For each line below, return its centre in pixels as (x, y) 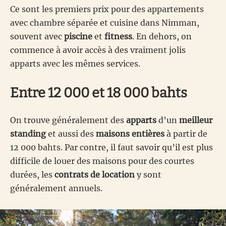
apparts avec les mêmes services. (75, 63)
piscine (78, 36)
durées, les (32, 174)
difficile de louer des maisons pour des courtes (102, 161)
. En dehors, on (162, 36)
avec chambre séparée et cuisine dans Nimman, (105, 22)
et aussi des (71, 133)
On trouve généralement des (68, 120)
